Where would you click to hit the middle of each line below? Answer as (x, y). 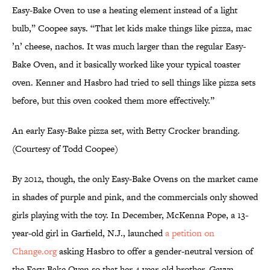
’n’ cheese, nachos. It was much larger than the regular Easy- (129, 46)
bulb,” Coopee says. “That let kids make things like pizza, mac (132, 28)
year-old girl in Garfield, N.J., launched (89, 233)
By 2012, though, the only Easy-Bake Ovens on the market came (135, 179)
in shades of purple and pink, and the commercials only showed (135, 197)
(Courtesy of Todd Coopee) (65, 149)
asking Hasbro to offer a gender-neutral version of (155, 251)
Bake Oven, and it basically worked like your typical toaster (126, 64)
